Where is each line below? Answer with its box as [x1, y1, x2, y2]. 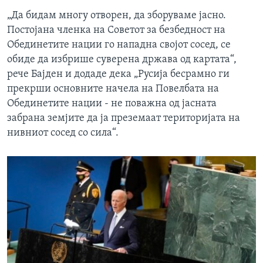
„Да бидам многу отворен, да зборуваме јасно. [7, 10, 226, 22]
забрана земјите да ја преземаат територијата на [7, 113, 240, 124]
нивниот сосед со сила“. [7, 127, 119, 139]
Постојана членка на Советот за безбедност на [7, 25, 225, 36]
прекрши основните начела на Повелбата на [7, 83, 219, 95]
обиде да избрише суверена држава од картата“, [7, 54, 237, 66]
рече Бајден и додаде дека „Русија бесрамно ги [7, 69, 230, 80]
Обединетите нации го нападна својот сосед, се [7, 39, 231, 51]
